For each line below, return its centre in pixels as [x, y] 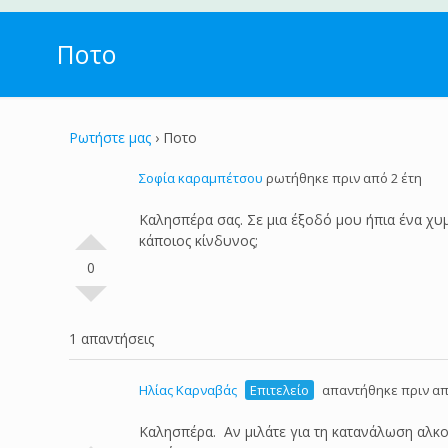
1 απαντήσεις [112, 338]
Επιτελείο [280, 390]
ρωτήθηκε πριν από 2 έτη [343, 178]
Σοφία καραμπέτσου [201, 178]
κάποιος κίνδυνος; [199, 240]
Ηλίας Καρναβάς [188, 390]
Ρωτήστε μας [110, 137]
